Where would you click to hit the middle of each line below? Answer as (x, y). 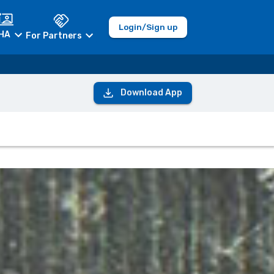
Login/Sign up (148, 27)
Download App (151, 93)
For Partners (54, 35)
